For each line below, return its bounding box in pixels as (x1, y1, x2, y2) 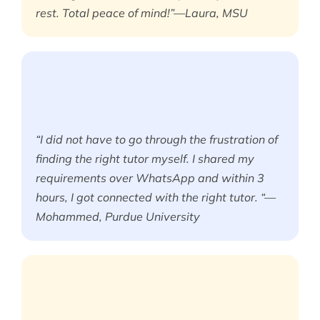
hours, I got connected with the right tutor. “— (36, 190, 276, 205)
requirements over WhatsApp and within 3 (36, 171, 264, 186)
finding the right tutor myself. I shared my (36, 151, 254, 166)
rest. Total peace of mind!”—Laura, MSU (36, 6, 248, 21)
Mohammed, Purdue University (36, 209, 200, 224)
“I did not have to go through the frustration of (36, 132, 278, 147)
